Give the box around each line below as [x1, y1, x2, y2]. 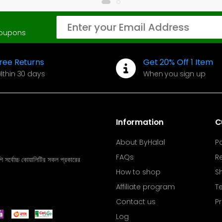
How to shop [116, 167, 161, 177]
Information [116, 116, 164, 128]
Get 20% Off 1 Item [143, 56, 214, 68]
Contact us [116, 197, 156, 207]
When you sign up [143, 69, 206, 79]
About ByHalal [116, 137, 165, 148]
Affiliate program [116, 182, 175, 192]
